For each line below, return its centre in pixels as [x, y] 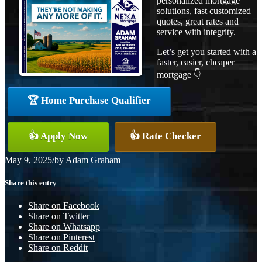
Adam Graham [93, 160]
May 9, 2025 [28, 160]
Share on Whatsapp [64, 227]
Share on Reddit [58, 248]
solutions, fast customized [204, 11]
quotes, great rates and [198, 21]
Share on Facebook [64, 206]
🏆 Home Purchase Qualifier [89, 100]
